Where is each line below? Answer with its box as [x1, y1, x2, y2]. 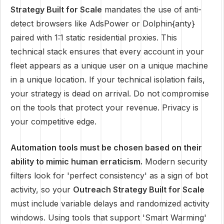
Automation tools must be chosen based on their [10, 142, 202, 152]
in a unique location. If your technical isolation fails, [10, 74, 205, 84]
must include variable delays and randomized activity [10, 198, 209, 208]
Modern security [142, 156, 207, 166]
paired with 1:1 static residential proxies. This [10, 32, 177, 42]
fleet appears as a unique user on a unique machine [10, 60, 208, 70]
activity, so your [10, 184, 73, 194]
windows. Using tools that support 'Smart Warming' [10, 212, 206, 222]
